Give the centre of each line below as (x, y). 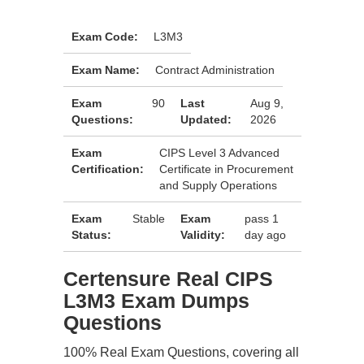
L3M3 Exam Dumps (156, 301)
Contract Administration (215, 70)
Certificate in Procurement (226, 169)
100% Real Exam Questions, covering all (181, 352)
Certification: (108, 169)
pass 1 (261, 219)
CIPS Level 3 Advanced (219, 153)
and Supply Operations (218, 185)
